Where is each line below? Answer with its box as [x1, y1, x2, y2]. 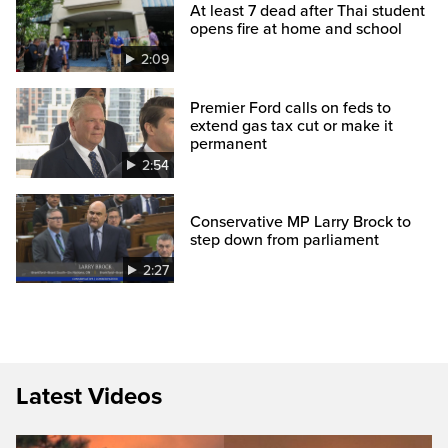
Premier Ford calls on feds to [190, 97, 392, 118]
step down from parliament [190, 229, 380, 250]
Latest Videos [16, 381, 162, 411]
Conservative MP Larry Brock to [190, 211, 412, 232]
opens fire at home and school [190, 19, 403, 40]
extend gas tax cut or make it [190, 115, 394, 136]
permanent [190, 133, 268, 154]
